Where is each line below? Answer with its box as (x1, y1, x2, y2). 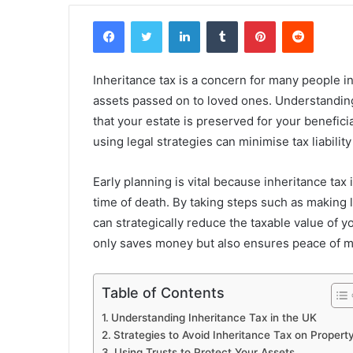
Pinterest (275, 14, 320, 28)
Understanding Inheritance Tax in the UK (110, 311, 317, 325)
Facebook (124, 14, 172, 28)
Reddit (313, 14, 344, 28)
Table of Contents (102, 284, 225, 302)
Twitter (162, 14, 196, 28)
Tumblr (237, 14, 270, 28)
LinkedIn (199, 14, 240, 28)
